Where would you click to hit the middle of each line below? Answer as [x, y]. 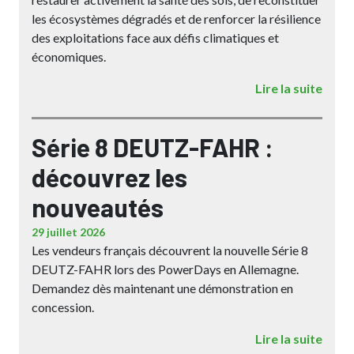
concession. [63, 307]
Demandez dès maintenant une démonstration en [162, 288]
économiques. [69, 56]
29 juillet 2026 [68, 232]
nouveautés [98, 207]
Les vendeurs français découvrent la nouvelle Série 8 [170, 250]
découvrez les [109, 177]
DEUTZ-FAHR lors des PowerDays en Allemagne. [165, 269]
